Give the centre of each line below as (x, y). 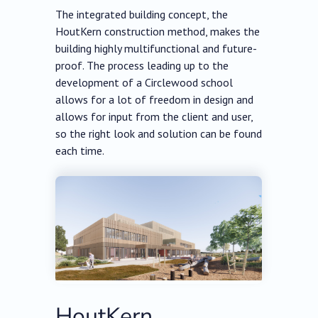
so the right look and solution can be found (159, 134)
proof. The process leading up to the (142, 66)
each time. (80, 151)
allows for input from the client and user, (154, 117)
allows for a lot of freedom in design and (155, 100)
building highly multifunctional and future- (157, 49)
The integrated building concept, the (142, 15)
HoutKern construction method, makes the (158, 32)
